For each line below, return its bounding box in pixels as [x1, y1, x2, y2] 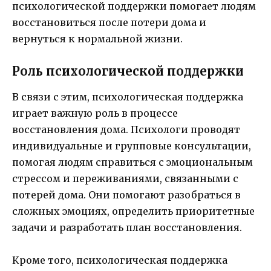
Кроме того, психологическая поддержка [12, 254, 227, 267]
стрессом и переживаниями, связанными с [12, 172, 238, 184]
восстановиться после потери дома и [12, 16, 206, 28]
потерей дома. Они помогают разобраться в [12, 188, 241, 201]
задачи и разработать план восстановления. [12, 221, 242, 233]
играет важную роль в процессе [12, 106, 178, 119]
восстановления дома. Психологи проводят [12, 123, 240, 135]
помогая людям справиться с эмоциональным [12, 155, 253, 168]
